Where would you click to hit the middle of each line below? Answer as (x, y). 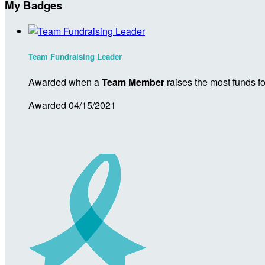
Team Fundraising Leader (75, 56)
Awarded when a (65, 82)
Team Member (133, 82)
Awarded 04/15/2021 (72, 105)
